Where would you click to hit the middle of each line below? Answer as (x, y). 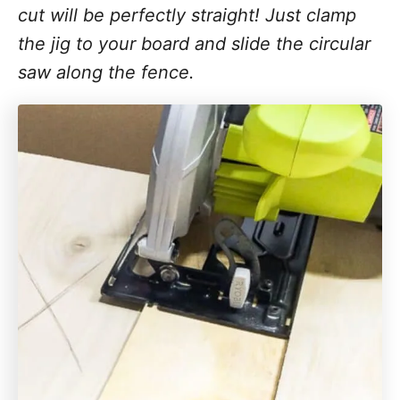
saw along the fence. (106, 72)
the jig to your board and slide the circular (194, 44)
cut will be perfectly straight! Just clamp (187, 15)
